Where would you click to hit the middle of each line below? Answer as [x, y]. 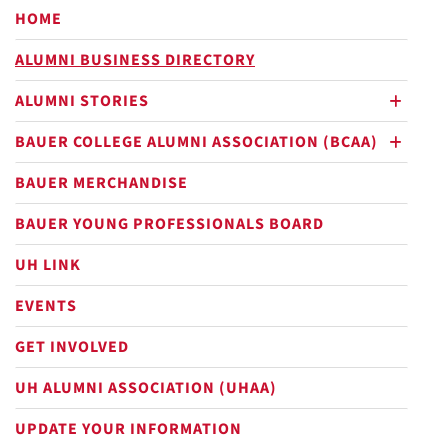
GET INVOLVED [72, 347]
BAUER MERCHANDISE [101, 183]
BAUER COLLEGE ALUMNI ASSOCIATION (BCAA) [196, 142]
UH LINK [48, 265]
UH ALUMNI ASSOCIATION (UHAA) [146, 388]
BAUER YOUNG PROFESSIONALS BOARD [169, 224]
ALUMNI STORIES [82, 101]
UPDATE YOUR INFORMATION [128, 429]
